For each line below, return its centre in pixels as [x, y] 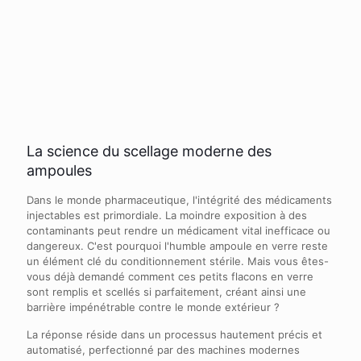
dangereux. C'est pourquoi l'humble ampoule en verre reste [177, 245]
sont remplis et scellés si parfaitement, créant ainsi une [166, 291]
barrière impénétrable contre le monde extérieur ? [153, 307]
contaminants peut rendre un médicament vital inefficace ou [178, 230]
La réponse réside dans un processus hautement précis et [174, 334]
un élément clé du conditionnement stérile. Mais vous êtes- [178, 261]
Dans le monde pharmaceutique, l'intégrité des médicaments [179, 199]
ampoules [59, 170]
